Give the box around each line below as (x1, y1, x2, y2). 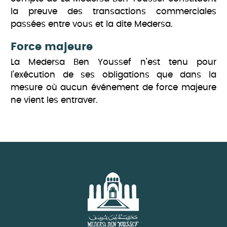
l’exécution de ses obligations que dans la (11, 70, 216, 80)
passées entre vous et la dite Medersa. (11, 20, 173, 29)
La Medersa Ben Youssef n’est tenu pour (11, 58, 216, 67)
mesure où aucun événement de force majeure (11, 83, 216, 92)
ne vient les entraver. (11, 96, 98, 105)
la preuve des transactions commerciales (11, 7, 216, 16)
